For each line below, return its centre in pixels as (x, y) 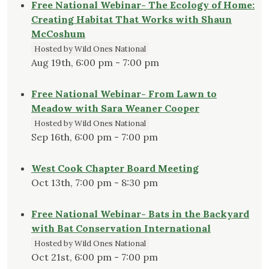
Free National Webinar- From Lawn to (124, 94)
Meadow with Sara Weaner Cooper (115, 108)
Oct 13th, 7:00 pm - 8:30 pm (95, 183)
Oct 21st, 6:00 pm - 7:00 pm (95, 257)
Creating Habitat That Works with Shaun (131, 20)
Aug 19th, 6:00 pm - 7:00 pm (95, 63)
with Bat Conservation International (121, 228)
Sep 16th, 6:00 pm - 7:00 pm (95, 137)
